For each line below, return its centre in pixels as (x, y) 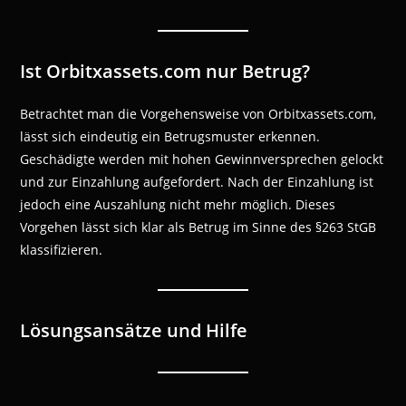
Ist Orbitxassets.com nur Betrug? (165, 72)
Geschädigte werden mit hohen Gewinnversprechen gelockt (202, 159)
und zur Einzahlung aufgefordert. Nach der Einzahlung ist (197, 182)
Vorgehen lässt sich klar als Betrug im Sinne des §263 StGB (198, 227)
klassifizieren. (62, 250)
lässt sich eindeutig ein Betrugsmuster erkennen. (170, 137)
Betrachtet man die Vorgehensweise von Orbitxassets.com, (198, 114)
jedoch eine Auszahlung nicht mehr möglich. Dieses (178, 205)
